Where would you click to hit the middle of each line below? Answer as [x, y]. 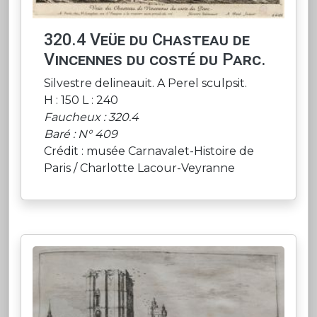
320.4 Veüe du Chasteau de [147, 40]
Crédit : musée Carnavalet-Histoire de [149, 151]
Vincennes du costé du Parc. [155, 60]
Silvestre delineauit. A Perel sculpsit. [145, 83]
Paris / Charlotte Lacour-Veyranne [139, 168]
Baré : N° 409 [81, 134]
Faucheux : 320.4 [91, 117]
